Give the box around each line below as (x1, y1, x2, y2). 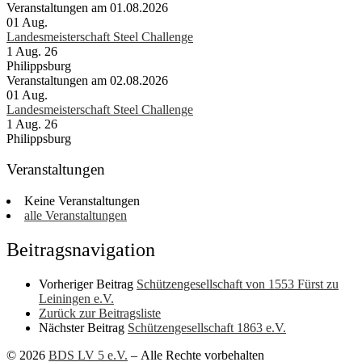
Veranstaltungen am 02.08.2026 (6, 73, 168, 87)
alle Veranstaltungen (24, 208, 127, 223)
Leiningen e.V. (39, 291, 114, 305)
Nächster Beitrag (39, 320, 124, 335)
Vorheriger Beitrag (39, 276, 133, 291)
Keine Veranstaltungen (24, 194, 140, 208)
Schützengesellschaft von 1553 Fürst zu (137, 276, 339, 291)
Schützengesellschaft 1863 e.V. (128, 320, 286, 335)
